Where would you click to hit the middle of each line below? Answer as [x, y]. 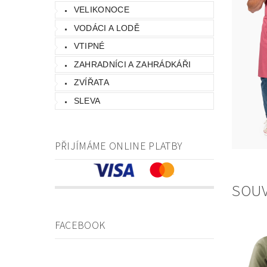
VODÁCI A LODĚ [106, 28]
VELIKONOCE [101, 9]
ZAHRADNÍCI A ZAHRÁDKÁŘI [132, 64]
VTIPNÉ [89, 46]
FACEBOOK [80, 225]
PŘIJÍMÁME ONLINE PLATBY [119, 146]
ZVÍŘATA [91, 83]
